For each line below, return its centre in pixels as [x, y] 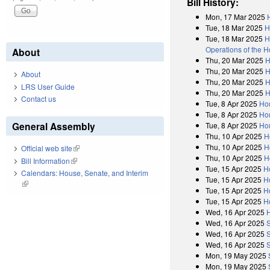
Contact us [39, 99]
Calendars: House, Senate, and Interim [85, 173]
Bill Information [46, 160]
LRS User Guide [48, 86]
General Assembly [54, 127]
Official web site [47, 148]
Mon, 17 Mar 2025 [236, 16]
